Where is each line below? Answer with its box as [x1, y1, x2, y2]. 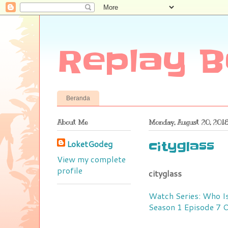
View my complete [57, 153, 126, 165]
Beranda [66, 94, 90, 102]
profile [57, 164, 82, 176]
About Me [57, 118, 88, 127]
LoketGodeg [67, 137, 112, 150]
